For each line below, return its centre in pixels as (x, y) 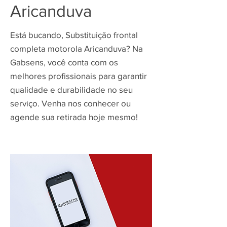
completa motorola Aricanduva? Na (77, 48)
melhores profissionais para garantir (79, 76)
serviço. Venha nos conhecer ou (70, 103)
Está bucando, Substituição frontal (74, 35)
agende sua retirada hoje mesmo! (74, 117)
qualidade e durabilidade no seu (71, 89)
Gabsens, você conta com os (64, 62)
